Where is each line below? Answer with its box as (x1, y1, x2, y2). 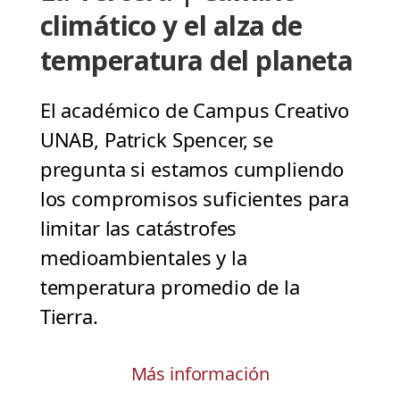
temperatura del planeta (39, 42, 354, 79)
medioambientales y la (39, 244, 247, 271)
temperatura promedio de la (39, 273, 300, 301)
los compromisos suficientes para (39, 185, 349, 212)
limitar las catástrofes (39, 214, 237, 242)
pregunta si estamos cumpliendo (39, 155, 345, 183)
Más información (130, 362, 270, 387)
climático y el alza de (39, 7, 303, 45)
